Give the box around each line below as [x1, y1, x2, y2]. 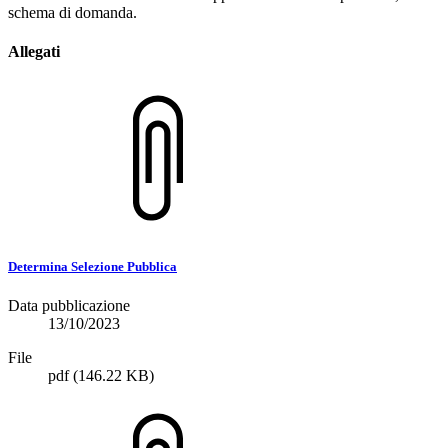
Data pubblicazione [8, 297, 130, 314]
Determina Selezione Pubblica [8, 258, 177, 274]
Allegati [8, 43, 60, 61]
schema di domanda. [8, 4, 137, 22]
